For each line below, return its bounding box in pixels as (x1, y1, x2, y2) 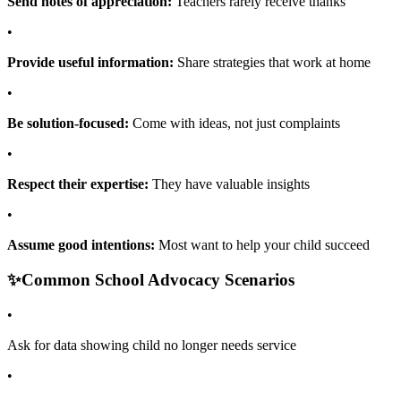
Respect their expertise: (7, 176, 149, 192)
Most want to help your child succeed (155, 237, 370, 253)
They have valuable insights (149, 176, 310, 192)
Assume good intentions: (7, 237, 155, 253)
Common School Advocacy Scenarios (21, 270, 294, 290)
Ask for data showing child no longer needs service (7, 337, 296, 353)
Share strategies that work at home (174, 55, 371, 71)
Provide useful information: (7, 55, 174, 71)
